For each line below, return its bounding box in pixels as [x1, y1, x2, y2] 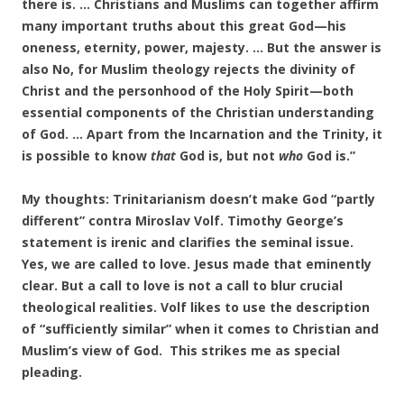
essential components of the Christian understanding [22, 104, 374, 121]
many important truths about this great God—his [22, 17, 346, 34]
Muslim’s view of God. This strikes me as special [22, 342, 340, 359]
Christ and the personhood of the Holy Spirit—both [22, 82, 353, 99]
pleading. [22, 363, 82, 381]
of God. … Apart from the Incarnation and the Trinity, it [22, 125, 382, 142]
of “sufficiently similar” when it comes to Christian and [22, 320, 379, 337]
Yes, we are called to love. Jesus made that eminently [22, 255, 372, 272]
